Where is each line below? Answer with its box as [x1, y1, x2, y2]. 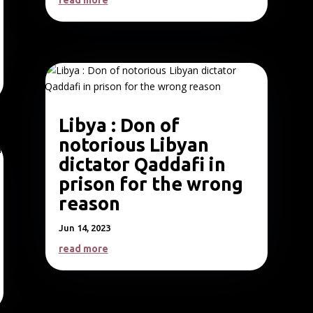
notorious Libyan [58, 134, 209, 156]
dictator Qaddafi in [58, 154, 226, 175]
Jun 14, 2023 [58, 223, 110, 233]
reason [58, 193, 120, 214]
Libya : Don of [58, 115, 180, 136]
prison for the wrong [58, 173, 243, 195]
